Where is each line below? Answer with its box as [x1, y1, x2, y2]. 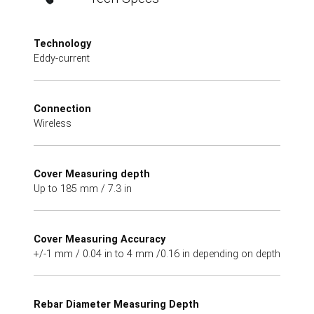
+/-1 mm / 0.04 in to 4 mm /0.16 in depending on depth [34, 247, 280, 260]
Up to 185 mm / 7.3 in [34, 182, 132, 195]
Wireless [34, 117, 71, 130]
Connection [34, 102, 91, 115]
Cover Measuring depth [34, 168, 150, 180]
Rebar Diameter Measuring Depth [34, 298, 199, 310]
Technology [34, 37, 91, 50]
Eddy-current [34, 52, 90, 64]
